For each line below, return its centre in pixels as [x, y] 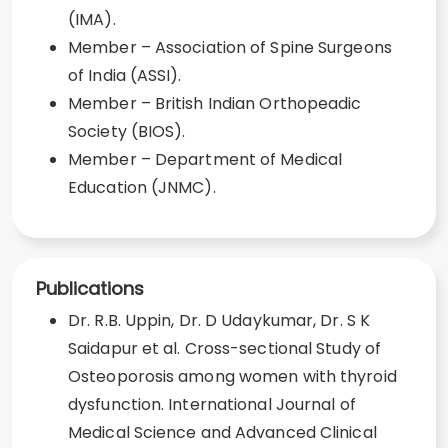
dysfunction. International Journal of [212, 404]
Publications [90, 288]
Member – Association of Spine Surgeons [230, 47]
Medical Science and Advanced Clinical [222, 432]
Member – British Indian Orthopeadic [215, 103]
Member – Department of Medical [205, 159]
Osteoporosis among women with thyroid [232, 376]
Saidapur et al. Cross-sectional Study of [225, 348]
